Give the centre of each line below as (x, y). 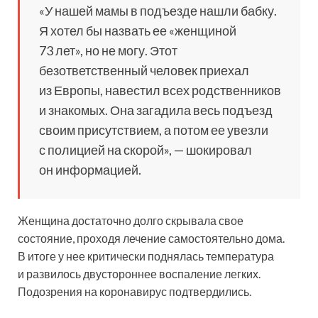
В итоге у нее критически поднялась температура (146, 256)
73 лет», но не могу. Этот (108, 51)
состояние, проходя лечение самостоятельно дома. (151, 238)
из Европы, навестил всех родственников (160, 91)
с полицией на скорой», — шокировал (146, 150)
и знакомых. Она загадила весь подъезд (156, 110)
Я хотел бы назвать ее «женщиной (138, 31)
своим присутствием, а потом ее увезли (154, 130)
